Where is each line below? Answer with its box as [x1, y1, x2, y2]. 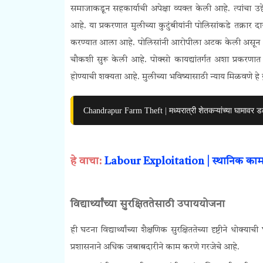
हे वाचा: [70, 156, 102, 167]
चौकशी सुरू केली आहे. [70, 55, 151, 65]
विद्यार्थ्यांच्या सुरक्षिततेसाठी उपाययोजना [70, 198, 225, 210]
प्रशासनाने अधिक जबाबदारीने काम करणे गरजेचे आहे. [70, 242, 240, 252]
